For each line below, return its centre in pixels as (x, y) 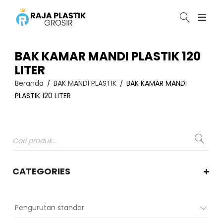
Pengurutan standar (50, 208)
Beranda (29, 83)
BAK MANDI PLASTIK (85, 83)
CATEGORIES (41, 171)
